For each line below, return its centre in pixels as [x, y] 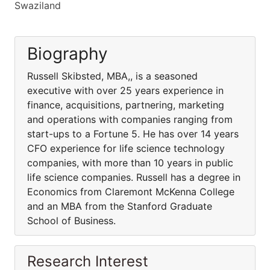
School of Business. [73, 221]
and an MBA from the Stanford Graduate [120, 206]
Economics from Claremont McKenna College [131, 192]
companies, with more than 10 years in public [130, 163]
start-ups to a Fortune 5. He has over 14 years [133, 134]
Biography [67, 54]
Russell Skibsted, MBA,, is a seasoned [112, 76]
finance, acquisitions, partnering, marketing [126, 105]
